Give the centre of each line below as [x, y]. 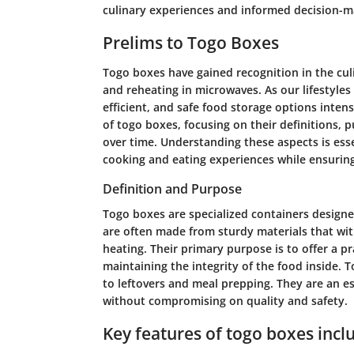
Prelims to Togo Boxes [190, 42]
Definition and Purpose [172, 189]
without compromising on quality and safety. [225, 301]
